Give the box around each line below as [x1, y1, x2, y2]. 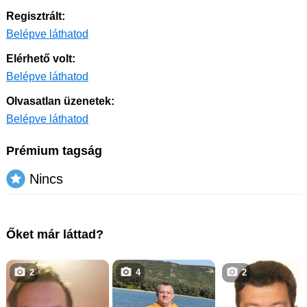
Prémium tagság [6, 144, 102, 158]
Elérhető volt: [6, 53, 75, 64]
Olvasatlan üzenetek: [6, 95, 114, 107]
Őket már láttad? [6, 228, 103, 241]
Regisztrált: [6, 10, 65, 22]
